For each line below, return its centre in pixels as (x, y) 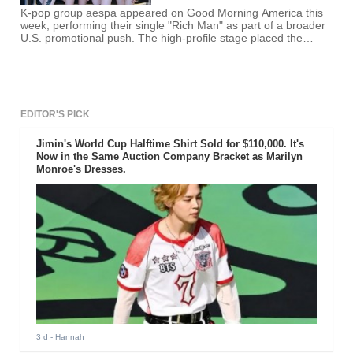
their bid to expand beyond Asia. (101, 64)
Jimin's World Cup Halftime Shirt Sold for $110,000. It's (170, 144)
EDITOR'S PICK (56, 115)
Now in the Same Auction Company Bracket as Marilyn (169, 157)
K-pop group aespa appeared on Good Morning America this (172, 13)
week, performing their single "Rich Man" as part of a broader (173, 26)
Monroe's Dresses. (81, 169)
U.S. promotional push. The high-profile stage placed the (162, 39)
